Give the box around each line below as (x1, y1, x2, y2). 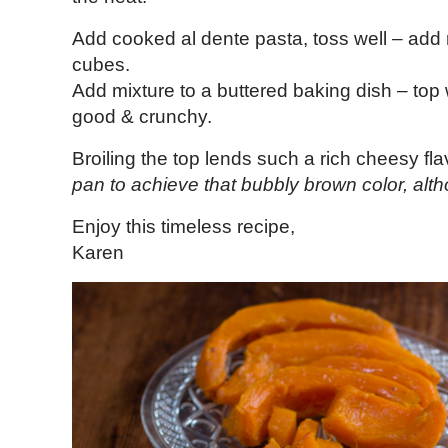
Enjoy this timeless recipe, (72, 216, 295, 238)
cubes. (72, 54, 130, 76)
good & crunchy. (72, 106, 212, 128)
